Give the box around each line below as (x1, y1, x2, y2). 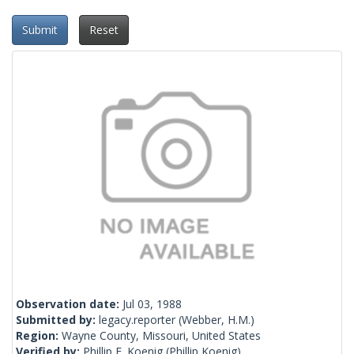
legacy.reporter (99, 312, 175, 328)
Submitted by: (16, 312, 99, 328)
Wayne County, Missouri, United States (62, 328, 261, 344)
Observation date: (16, 296, 122, 312)
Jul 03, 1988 (122, 296, 182, 312)
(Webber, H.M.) (175, 312, 254, 328)
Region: (16, 328, 62, 344)
